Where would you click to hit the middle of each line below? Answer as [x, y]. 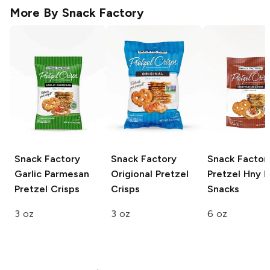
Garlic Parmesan [52, 174]
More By [36, 13]
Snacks [223, 189]
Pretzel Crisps [47, 189]
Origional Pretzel [150, 174]
